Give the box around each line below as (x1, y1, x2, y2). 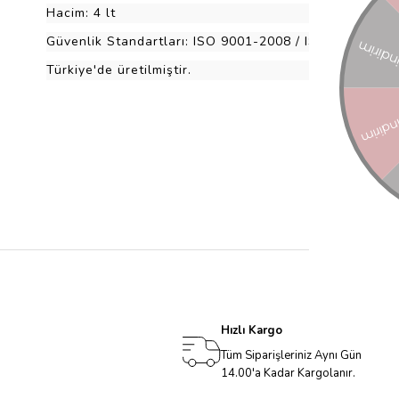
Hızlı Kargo (221, 322, 282, 338)
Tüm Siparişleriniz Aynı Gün (221, 347, 362, 363)
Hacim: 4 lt (46, 4, 116, 21)
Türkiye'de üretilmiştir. (46, 61, 191, 78)
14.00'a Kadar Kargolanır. (221, 365, 355, 381)
